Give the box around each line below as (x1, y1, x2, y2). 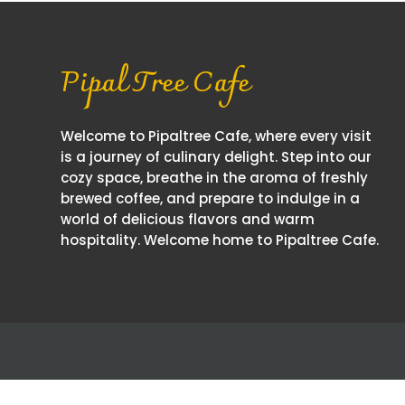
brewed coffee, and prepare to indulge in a (61, 188, 361, 208)
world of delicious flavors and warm (61, 209, 316, 229)
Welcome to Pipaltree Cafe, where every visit (61, 126, 372, 146)
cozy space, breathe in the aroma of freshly (61, 167, 369, 187)
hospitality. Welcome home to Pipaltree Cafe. (61, 230, 380, 250)
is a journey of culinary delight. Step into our (61, 146, 372, 166)
